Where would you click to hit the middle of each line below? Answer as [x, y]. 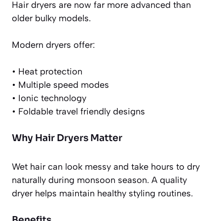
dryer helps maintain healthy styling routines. [102, 194]
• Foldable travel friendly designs [78, 112]
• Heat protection [47, 72]
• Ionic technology [49, 98]
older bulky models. [51, 18]
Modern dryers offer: [53, 45]
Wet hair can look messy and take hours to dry [106, 167]
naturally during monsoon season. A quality [99, 180]
